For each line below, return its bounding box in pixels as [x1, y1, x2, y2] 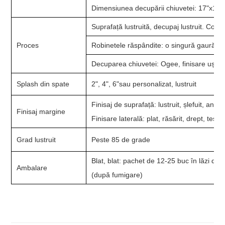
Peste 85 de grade [91, 135, 151, 144]
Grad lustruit [17, 135, 56, 144]
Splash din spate [17, 79, 70, 88]
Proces [17, 41, 39, 49]
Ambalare [17, 163, 48, 172]
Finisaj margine [17, 107, 66, 116]
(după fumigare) [91, 170, 143, 179]
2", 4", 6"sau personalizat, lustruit [91, 79, 197, 88]
